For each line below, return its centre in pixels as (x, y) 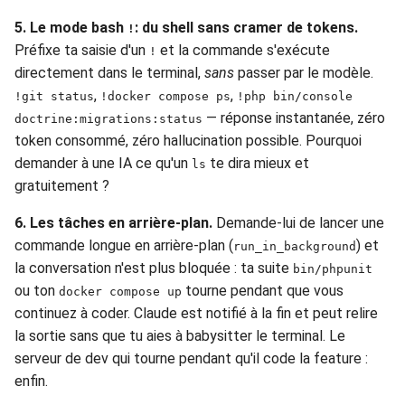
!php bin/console (295, 96)
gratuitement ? (62, 185)
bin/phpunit (333, 268)
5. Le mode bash (71, 27)
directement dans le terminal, (109, 72)
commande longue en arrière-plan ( (124, 245)
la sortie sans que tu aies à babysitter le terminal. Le (180, 335)
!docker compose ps (165, 96)
